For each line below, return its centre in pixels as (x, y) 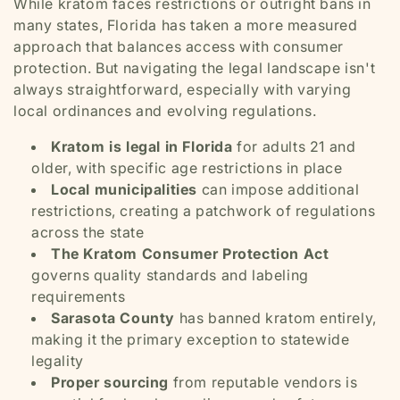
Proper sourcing (110, 382)
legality (58, 361)
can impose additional (279, 189)
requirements (79, 296)
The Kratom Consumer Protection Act (190, 254)
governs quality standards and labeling (170, 275)
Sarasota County (113, 318)
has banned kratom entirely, (276, 318)
